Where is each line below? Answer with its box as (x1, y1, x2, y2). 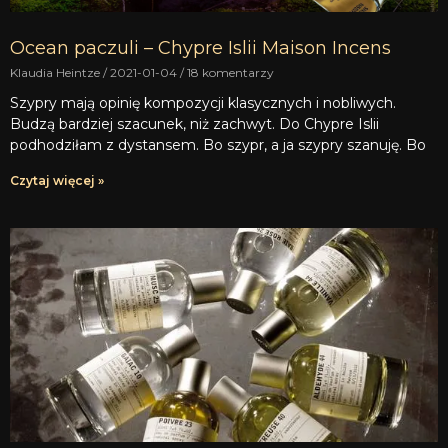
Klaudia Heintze (10, 65, 103, 81)
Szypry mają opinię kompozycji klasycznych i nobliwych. (10, 94, 396, 113)
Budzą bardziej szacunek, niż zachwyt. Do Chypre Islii (10, 115, 379, 134)
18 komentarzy (184, 65, 274, 81)
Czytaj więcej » (10, 173, 104, 189)
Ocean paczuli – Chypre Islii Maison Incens (10, 37, 391, 60)
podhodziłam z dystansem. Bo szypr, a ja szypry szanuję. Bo (10, 136, 426, 155)
